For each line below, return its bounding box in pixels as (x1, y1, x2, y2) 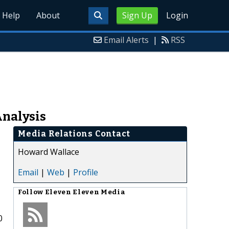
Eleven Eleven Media (44, 188, 126, 196)
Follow (18, 188, 45, 196)
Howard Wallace (18, 146, 79, 157)
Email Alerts (104, 34, 149, 45)
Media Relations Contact (18, 128, 130, 139)
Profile (73, 166, 98, 178)
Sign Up (122, 10, 152, 21)
